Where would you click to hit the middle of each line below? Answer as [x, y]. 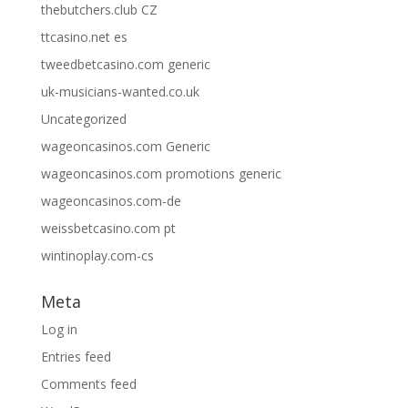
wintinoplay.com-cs [97, 255]
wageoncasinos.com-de [111, 200]
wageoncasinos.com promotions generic [161, 173]
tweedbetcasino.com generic [125, 64]
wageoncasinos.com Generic [125, 146]
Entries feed [76, 356]
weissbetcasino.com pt [108, 228]
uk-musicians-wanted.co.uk [120, 91]
